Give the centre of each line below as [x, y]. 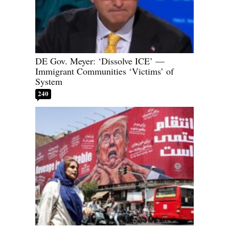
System [49, 81]
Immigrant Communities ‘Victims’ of [105, 71]
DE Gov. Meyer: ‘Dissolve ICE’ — [100, 61]
